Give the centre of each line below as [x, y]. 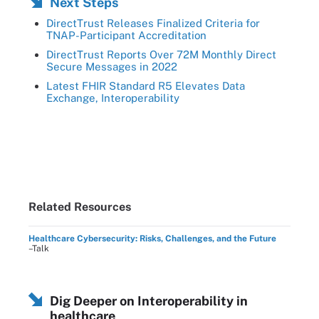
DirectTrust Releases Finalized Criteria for [153, 23]
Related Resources [80, 207]
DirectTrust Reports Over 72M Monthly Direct [161, 54]
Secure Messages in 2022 [112, 67]
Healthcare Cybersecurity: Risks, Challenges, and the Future [152, 239]
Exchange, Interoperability [113, 98]
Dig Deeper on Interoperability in [149, 301]
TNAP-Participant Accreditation [126, 35]
